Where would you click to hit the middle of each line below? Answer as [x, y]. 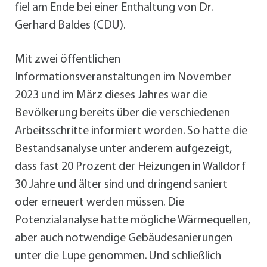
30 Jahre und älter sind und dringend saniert [121, 184]
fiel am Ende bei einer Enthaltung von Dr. [114, 7]
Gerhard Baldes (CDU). [70, 25]
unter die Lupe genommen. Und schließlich [118, 256]
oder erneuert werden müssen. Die [100, 202]
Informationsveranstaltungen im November [123, 77]
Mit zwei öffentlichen [68, 59]
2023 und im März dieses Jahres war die [111, 95]
